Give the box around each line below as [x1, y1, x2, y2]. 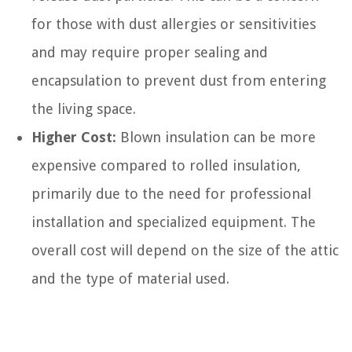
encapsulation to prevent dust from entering [31, 71, 326, 89]
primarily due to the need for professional [31, 185, 311, 202]
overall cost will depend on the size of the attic [31, 241, 339, 258]
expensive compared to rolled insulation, [31, 156, 301, 174]
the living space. [31, 100, 136, 117]
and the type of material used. [31, 269, 229, 287]
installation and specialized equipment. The [31, 213, 316, 230]
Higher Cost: [31, 128, 116, 145]
